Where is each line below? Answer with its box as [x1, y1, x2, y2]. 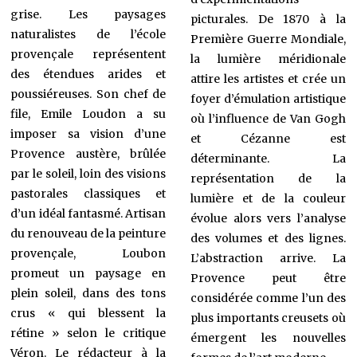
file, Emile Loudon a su [10, 106, 167, 121]
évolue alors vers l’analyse [190, 211, 346, 226]
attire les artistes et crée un [190, 72, 346, 87]
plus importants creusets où [190, 311, 346, 326]
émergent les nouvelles [190, 331, 346, 346]
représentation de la [190, 171, 346, 186]
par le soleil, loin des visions [10, 166, 167, 181]
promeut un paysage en [10, 265, 167, 280]
